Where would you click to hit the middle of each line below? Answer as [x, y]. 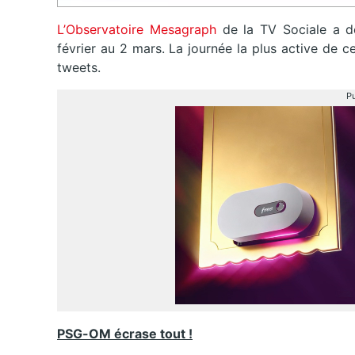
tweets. [79, 68]
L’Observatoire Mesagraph [137, 30]
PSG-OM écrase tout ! [125, 334]
